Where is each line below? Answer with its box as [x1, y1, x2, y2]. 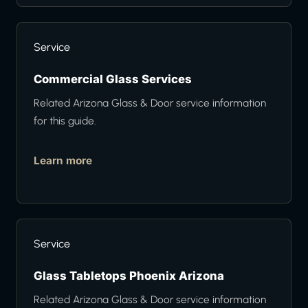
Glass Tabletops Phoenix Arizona [34, 269, 224, 283]
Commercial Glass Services [34, 72, 192, 87]
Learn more [34, 154, 92, 168]
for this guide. [34, 114, 96, 128]
